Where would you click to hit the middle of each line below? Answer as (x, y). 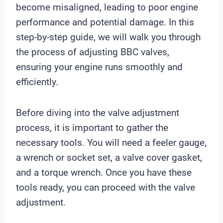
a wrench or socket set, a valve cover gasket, (109, 157)
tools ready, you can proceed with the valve (106, 187)
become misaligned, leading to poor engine (107, 7)
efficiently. (37, 82)
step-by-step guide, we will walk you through (108, 37)
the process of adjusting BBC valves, (93, 52)
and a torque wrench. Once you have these (104, 172)
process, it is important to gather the (92, 127)
